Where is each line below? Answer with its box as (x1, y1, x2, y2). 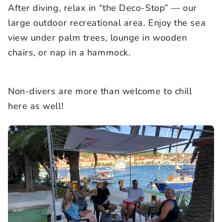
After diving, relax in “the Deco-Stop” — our (8, 2, 198, 14)
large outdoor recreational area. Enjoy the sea (8, 17, 206, 29)
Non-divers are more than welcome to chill (8, 85, 192, 98)
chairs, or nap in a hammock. (8, 47, 131, 59)
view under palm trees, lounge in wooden (8, 32, 187, 44)
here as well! (8, 100, 64, 112)
